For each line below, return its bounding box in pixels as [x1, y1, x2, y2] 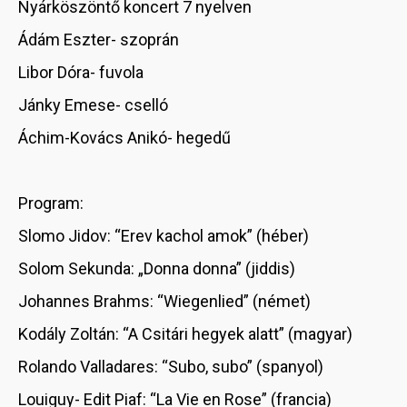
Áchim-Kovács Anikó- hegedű [18, 128, 231, 148]
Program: [18, 194, 84, 213]
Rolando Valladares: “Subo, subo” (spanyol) [18, 357, 323, 377]
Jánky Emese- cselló [18, 95, 168, 115]
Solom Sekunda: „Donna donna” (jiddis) [18, 259, 295, 279]
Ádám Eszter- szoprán [18, 30, 179, 50]
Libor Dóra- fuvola [18, 63, 144, 83]
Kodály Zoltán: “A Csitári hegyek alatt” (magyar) [18, 324, 352, 344]
